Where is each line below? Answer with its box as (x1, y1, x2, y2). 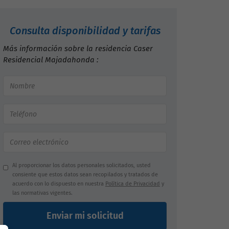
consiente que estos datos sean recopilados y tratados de (12, 171, 158, 178)
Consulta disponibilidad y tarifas (9, 25, 161, 37)
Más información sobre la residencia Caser (3, 44, 153, 53)
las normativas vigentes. (12, 190, 73, 196)
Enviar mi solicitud (46, 210, 124, 221)
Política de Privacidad (105, 180, 160, 187)
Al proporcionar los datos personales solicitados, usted (12, 162, 151, 169)
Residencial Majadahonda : (3, 55, 99, 64)
